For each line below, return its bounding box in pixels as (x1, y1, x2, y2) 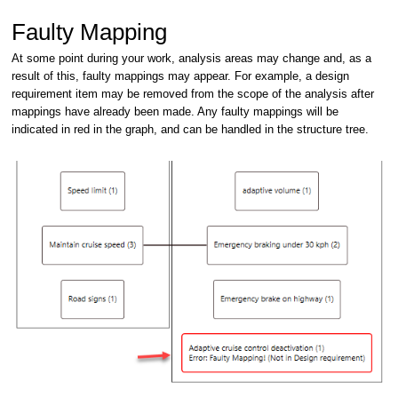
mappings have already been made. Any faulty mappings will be (12, 104, 338, 118)
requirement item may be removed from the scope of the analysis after (12, 86, 374, 100)
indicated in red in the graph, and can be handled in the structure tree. (12, 122, 369, 136)
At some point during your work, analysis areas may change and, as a (12, 51, 371, 65)
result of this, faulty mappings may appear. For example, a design (12, 68, 349, 83)
